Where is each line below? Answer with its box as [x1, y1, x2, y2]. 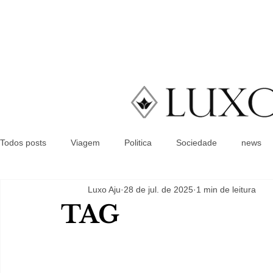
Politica [124, 137, 152, 147]
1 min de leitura [196, 184, 256, 194]
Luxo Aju [88, 184, 121, 194]
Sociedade [176, 137, 217, 147]
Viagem [71, 137, 100, 147]
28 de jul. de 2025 [124, 184, 193, 194]
